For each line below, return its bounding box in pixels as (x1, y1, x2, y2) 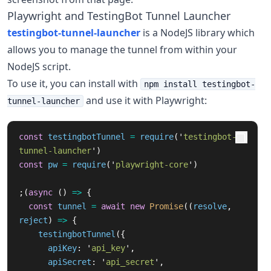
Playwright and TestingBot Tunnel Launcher (7, 8, 230, 23)
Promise (149, 201, 183, 211)
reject (19, 215, 48, 225)
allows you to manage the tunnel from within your (7, 43, 237, 56)
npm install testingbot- (144, 79, 255, 89)
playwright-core (116, 160, 188, 169)
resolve (193, 201, 227, 211)
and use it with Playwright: (83, 94, 207, 107)
